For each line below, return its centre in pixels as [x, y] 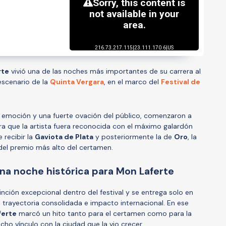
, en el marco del [132, 81]
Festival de [181, 81]
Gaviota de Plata [64, 136]
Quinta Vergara [77, 81]
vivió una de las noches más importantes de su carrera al [105, 71]
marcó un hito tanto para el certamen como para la [104, 213]
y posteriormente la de [134, 136]
